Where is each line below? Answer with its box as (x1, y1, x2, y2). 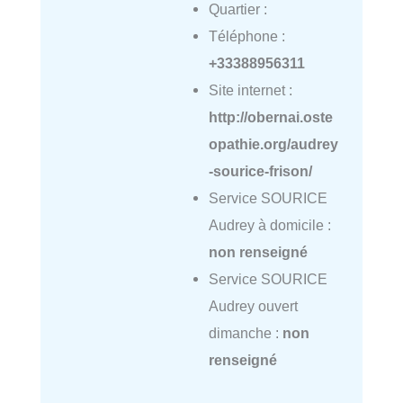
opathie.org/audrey (208, 136, 338, 153)
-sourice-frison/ (208, 163, 312, 180)
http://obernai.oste (208, 109, 333, 126)
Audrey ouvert (208, 298, 298, 315)
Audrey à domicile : (208, 217, 331, 234)
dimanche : (208, 325, 282, 342)
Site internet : (208, 82, 292, 99)
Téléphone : (208, 28, 285, 45)
